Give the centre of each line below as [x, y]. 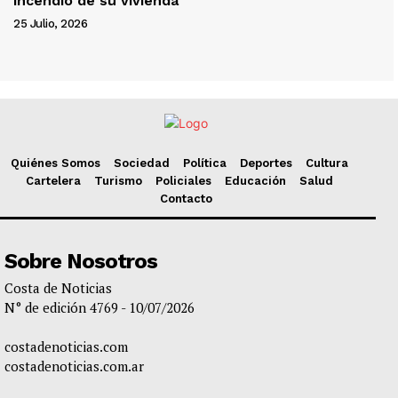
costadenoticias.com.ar [74, 366]
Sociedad [141, 163]
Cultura [326, 163]
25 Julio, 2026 [50, 24]
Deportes [266, 163]
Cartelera [53, 181]
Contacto [186, 199]
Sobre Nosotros [81, 262]
